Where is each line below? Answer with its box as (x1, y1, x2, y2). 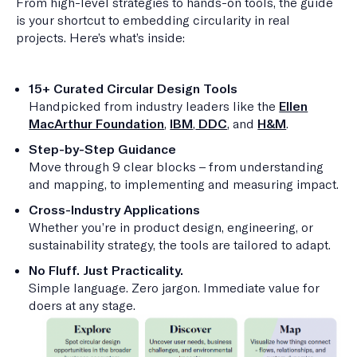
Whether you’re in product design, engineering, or (29, 218, 314, 235)
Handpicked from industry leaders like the (29, 97, 280, 114)
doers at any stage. (29, 296, 136, 313)
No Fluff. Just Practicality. (29, 261, 184, 278)
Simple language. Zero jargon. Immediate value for (29, 279, 320, 296)
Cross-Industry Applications (29, 201, 201, 218)
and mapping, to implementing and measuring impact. (29, 175, 339, 192)
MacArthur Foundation (29, 115, 165, 131)
